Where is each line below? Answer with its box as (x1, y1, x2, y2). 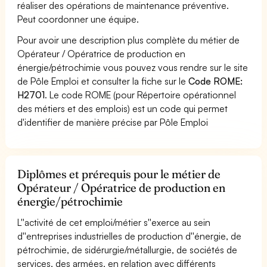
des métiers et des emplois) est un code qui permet (17, 102, 228, 114)
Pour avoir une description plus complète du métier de (17, 33, 240, 46)
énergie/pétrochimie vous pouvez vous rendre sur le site (17, 61, 249, 73)
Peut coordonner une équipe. (17, 13, 139, 25)
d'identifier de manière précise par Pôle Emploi (17, 116, 209, 128)
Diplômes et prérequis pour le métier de (17, 166, 221, 181)
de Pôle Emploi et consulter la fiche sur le (17, 74, 189, 87)
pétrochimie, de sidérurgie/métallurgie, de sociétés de (17, 243, 238, 256)
